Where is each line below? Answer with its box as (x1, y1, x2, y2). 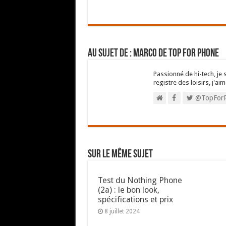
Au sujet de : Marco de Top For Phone (87, 48, 219, 60)
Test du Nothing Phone (97, 176, 182, 185)
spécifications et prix (97, 195, 173, 204)
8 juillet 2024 (104, 208, 140, 215)
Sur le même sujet (87, 149, 153, 160)
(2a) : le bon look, (97, 185, 159, 195)
